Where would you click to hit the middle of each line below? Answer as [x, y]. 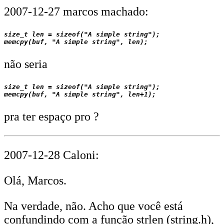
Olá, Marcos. [35, 180]
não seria [26, 64]
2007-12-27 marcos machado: [76, 11]
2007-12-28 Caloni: [51, 155]
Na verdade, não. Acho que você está [93, 206]
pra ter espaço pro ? [51, 116]
